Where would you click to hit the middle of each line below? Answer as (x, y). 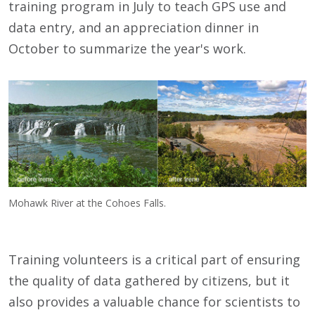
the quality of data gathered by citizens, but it (149, 280)
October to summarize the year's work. (127, 49)
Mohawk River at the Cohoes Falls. (87, 202)
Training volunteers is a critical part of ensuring (154, 259)
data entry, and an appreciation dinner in (134, 28)
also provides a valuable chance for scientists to (154, 301)
